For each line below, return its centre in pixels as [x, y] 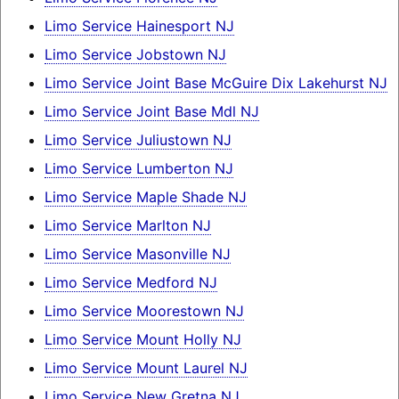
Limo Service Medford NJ [130, 283]
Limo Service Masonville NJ [137, 254]
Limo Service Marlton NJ [127, 226]
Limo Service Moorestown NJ [144, 311]
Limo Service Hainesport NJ [139, 26]
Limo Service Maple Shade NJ [145, 197]
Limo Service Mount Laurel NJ [146, 368]
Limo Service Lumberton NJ [138, 169]
